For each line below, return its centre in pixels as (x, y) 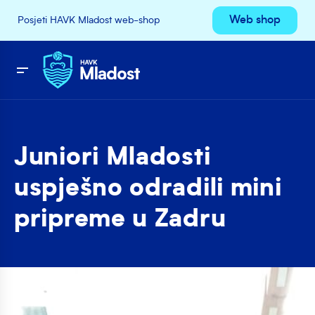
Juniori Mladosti (112, 159)
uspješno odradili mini (148, 189)
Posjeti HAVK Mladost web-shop (89, 20)
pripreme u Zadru (120, 220)
